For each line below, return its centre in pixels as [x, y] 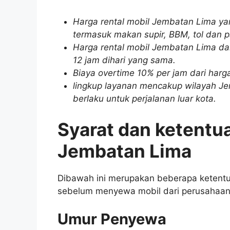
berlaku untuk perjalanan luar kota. [144, 99]
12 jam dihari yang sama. [124, 60]
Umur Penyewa [112, 219]
